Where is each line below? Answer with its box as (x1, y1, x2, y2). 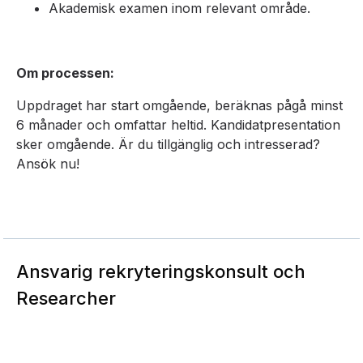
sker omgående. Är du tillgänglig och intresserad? (16, 136, 320, 152)
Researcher (16, 288, 116, 309)
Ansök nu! (16, 156, 79, 172)
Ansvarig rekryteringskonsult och (16, 261, 305, 282)
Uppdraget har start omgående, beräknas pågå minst (16, 97, 343, 113)
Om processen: (16, 65, 114, 81)
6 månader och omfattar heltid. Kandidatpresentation (16, 117, 340, 133)
